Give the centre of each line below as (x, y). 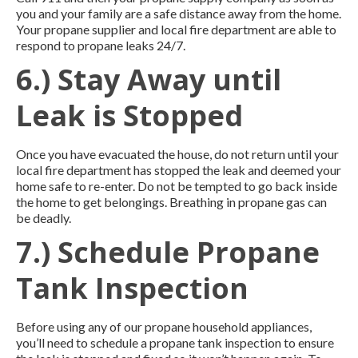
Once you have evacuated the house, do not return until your (177, 153)
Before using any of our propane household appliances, (164, 326)
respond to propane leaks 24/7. (101, 45)
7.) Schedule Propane (168, 252)
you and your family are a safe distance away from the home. (179, 13)
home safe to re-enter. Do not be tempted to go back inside (177, 185)
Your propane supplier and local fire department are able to (176, 29)
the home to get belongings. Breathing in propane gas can (171, 201)
